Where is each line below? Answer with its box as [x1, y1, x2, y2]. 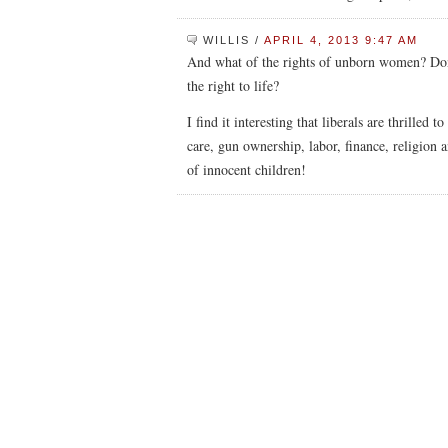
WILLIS [203, 34, 250, 46]
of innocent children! [187, 160, 306, 179]
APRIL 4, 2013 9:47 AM [264, 34, 418, 46]
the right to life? [187, 76, 279, 95]
